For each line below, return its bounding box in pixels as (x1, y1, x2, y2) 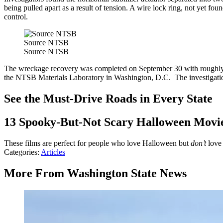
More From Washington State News (4, 167, 187, 180)
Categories (4, 148, 37, 157)
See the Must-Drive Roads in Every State (4, 92, 213, 106)
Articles (41, 148, 65, 157)
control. (4, 12, 28, 21)
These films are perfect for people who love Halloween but (4, 139, 191, 148)
